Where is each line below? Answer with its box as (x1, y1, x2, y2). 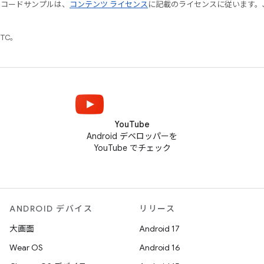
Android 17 (139, 223, 180, 235)
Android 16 (139, 242, 180, 253)
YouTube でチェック (93, 143, 171, 154)
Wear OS (9, 242, 43, 253)
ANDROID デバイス (9, 203, 93, 214)
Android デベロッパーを (87, 131, 177, 142)
